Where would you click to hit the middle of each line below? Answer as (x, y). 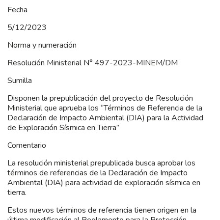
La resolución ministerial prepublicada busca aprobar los (101, 163)
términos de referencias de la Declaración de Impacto (97, 173)
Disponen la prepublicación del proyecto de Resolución (100, 98)
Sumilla (20, 80)
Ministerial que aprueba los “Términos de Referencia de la (105, 108)
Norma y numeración (42, 45)
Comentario (27, 145)
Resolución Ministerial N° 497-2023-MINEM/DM (93, 63)
